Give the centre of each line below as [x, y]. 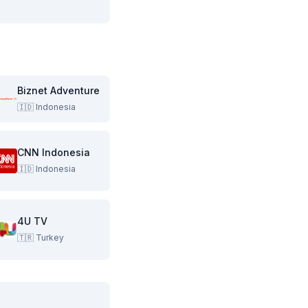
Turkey [50, 238]
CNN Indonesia [54, 152]
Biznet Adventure [58, 90]
